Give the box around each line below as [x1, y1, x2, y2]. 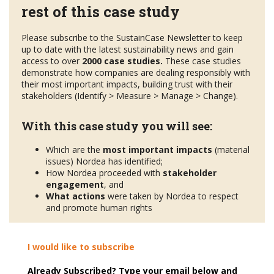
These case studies [163, 55, 241, 67]
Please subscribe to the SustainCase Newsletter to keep [21, 32, 243, 44]
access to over [21, 55, 82, 67]
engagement [46, 179, 104, 191]
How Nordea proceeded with [46, 167, 163, 179]
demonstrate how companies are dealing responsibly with [21, 67, 250, 79]
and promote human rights [46, 202, 152, 214]
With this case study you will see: [21, 119, 212, 134]
